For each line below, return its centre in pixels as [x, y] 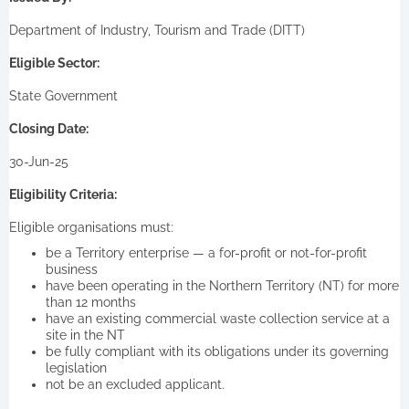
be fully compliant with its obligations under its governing [217, 351]
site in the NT [85, 335]
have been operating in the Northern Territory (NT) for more [222, 285]
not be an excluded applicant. [135, 384]
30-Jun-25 [39, 161]
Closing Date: [49, 128]
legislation [76, 367]
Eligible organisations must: [91, 227]
